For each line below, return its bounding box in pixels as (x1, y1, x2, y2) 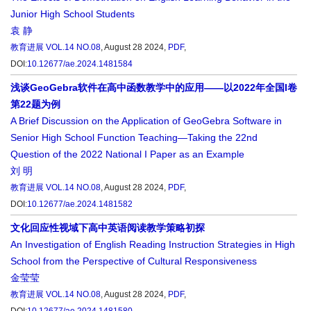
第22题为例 (10, 99, 60, 110)
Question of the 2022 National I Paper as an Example (10, 149, 244, 160)
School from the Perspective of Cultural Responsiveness (10, 255, 257, 267)
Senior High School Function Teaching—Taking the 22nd (10, 132, 258, 144)
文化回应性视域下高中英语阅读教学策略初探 (10, 222, 205, 234)
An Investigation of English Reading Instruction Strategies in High (10, 239, 295, 251)
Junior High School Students (10, 8, 135, 20)
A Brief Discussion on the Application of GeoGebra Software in (10, 115, 282, 127)
